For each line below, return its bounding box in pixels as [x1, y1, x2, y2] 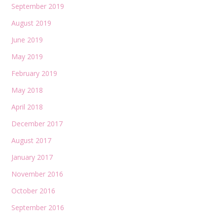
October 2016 [11, 185, 55, 195]
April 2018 [11, 102, 43, 111]
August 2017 [11, 135, 51, 145]
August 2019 [11, 18, 51, 28]
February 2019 [11, 68, 57, 78]
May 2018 [11, 85, 43, 95]
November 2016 [11, 169, 63, 179]
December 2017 [11, 118, 63, 128]
